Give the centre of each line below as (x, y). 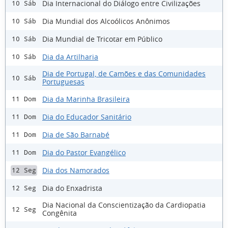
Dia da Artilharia (70, 56)
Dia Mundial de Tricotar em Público (102, 39)
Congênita (60, 213)
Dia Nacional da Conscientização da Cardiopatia (124, 205)
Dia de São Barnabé (76, 134)
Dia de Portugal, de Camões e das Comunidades (124, 74)
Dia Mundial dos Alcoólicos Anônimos (106, 21)
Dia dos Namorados (76, 170)
